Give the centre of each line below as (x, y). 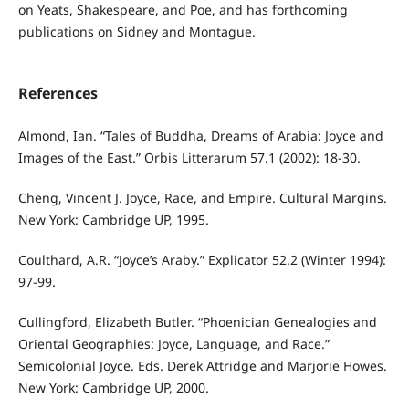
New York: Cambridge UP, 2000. (113, 388)
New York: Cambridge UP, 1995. (113, 220)
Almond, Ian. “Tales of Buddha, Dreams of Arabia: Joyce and (200, 136)
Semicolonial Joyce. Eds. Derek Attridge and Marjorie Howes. (202, 366)
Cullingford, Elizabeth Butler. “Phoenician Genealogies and (197, 322)
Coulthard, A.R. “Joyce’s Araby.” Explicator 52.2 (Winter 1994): (202, 260)
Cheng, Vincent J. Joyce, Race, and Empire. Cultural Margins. (202, 198)
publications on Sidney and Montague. (136, 32)
